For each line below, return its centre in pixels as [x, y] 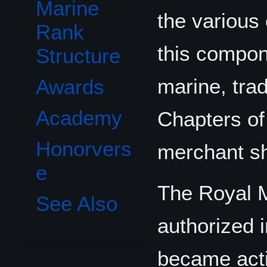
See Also [77, 204]
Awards [70, 87]
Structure [78, 56]
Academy [79, 118]
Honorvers [84, 149]
